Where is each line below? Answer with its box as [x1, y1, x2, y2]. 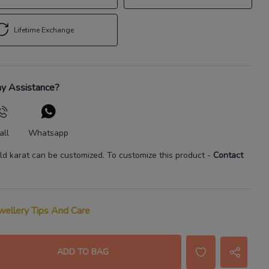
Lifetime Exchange [14, 25, 74, 35]
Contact [213, 149, 243, 161]
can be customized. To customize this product [32, 149, 205, 161]
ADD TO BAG [57, 246, 109, 258]
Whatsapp [28, 127, 68, 139]
